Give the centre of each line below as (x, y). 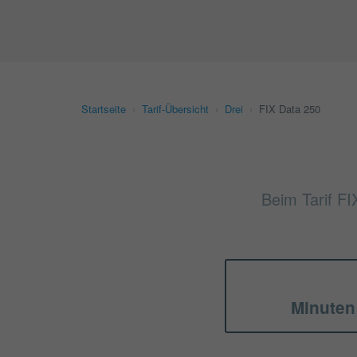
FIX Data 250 (290, 109)
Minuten (323, 307)
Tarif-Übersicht (175, 109)
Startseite (104, 109)
